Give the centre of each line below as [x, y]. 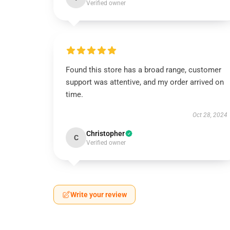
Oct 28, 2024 [210, 115]
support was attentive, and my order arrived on [145, 82]
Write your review [99, 195]
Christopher [106, 133]
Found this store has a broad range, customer [143, 70]
